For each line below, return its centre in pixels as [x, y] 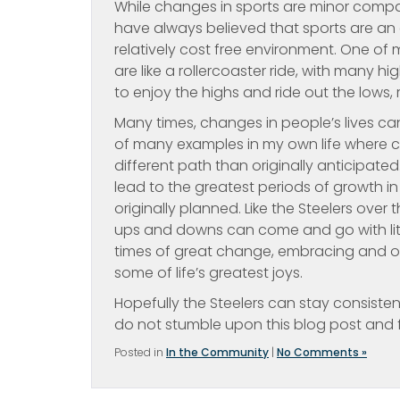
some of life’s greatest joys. [208, 273]
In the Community [217, 352]
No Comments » [322, 352]
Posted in [140, 352]
